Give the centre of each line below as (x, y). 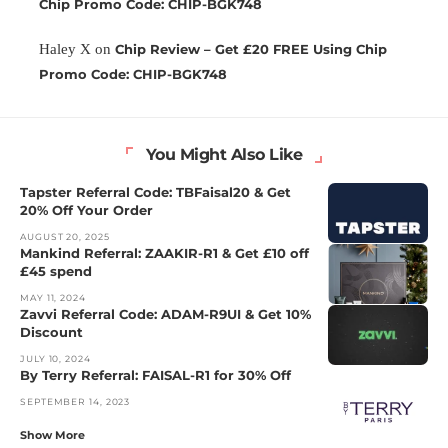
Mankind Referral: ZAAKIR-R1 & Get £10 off (164, 252)
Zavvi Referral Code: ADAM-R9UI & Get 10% (165, 313)
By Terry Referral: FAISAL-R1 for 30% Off (155, 374)
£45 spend (56, 270)
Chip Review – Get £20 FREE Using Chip (251, 48)
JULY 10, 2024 (55, 358)
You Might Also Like (224, 154)
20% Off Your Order (86, 209)
